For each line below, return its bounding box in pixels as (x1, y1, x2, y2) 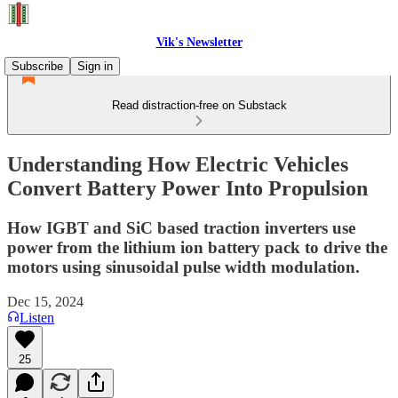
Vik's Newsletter (155, 36, 243, 49)
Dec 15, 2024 (7, 293, 84, 309)
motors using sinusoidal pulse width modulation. (7, 257, 360, 276)
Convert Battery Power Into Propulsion (7, 176, 368, 200)
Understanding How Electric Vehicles (7, 152, 348, 176)
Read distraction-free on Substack (111, 99, 287, 112)
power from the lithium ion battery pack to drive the (7, 237, 387, 257)
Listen (20, 309, 54, 325)
